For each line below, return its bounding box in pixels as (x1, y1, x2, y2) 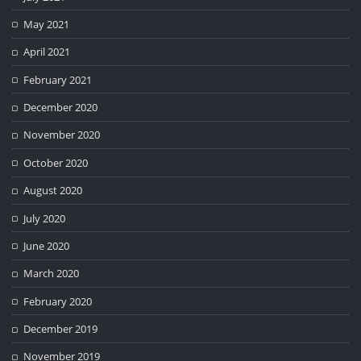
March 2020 (23, 266, 80, 281)
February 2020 (23, 293, 93, 309)
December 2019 (23, 322, 98, 337)
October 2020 (23, 155, 89, 170)
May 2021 (23, 16, 70, 31)
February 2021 (23, 72, 93, 87)
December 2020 (23, 100, 98, 115)
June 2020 (23, 238, 70, 253)
